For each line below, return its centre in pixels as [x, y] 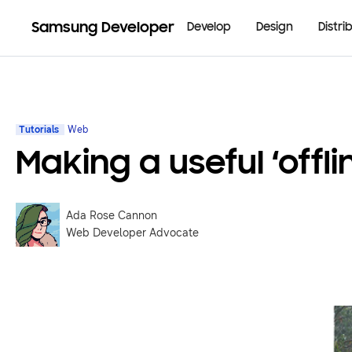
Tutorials [40, 130]
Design [275, 27]
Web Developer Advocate [132, 233]
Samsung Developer [103, 28]
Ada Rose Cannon [112, 216]
